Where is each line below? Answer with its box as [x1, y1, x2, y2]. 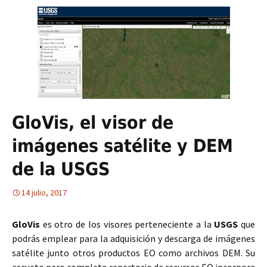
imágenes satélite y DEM [12, 135, 233, 156]
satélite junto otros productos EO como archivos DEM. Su [12, 247, 255, 259]
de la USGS [12, 159, 110, 179]
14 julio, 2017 [21, 187, 67, 198]
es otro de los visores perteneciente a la [40, 218, 215, 230]
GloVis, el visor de [12, 112, 173, 133]
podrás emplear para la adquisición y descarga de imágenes [12, 232, 255, 244]
